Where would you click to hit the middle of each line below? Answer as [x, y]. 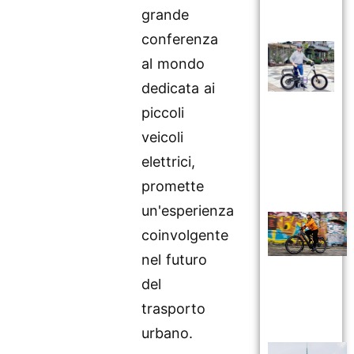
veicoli [163, 137]
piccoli [163, 112]
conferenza [180, 39]
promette [173, 186]
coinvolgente [185, 235]
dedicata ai [179, 88]
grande [166, 14]
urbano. [170, 333]
